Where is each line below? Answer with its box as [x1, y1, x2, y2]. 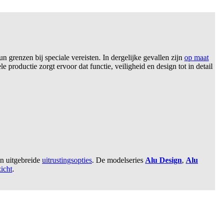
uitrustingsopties [42, 156, 92, 165]
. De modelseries [92, 156, 145, 165]
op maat [184, 53, 209, 62]
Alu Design [145, 156, 182, 165]
